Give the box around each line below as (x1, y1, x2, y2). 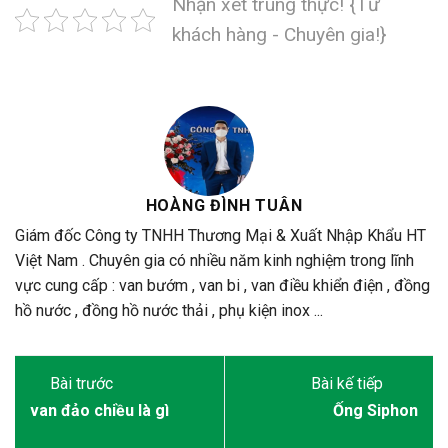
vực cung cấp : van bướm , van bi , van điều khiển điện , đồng (15, 276, 430, 296)
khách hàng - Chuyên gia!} (172, 23, 386, 47)
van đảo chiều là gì (30, 401, 169, 421)
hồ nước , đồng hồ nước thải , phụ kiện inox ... (15, 301, 323, 321)
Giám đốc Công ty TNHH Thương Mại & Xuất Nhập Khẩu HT (15, 226, 426, 246)
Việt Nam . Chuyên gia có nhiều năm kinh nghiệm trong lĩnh (15, 251, 414, 271)
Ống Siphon (333, 401, 418, 421)
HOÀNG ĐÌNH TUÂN (145, 196, 303, 216)
